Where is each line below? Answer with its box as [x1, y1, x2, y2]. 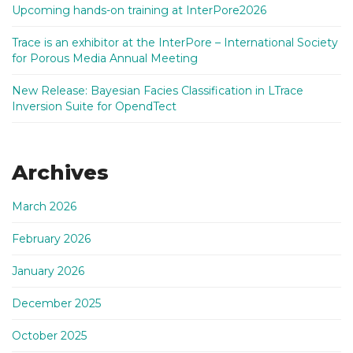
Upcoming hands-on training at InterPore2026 [12, 3, 266, 17]
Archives [12, 160, 109, 185]
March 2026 [12, 199, 76, 214]
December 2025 [12, 296, 101, 310]
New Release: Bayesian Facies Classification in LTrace [12, 84, 303, 98]
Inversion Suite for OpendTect [12, 99, 176, 113]
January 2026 [12, 264, 84, 278]
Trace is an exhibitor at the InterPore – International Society [12, 35, 338, 50]
